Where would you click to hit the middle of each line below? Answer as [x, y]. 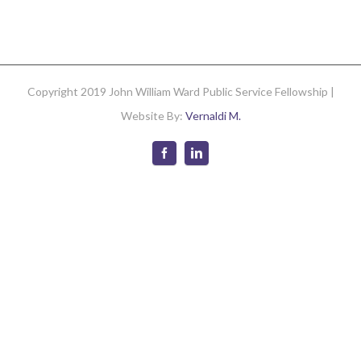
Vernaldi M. [213, 116]
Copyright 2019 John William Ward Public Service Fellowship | [180, 91]
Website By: [153, 116]
